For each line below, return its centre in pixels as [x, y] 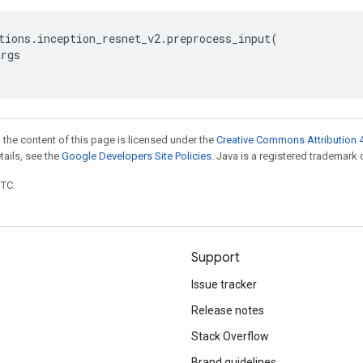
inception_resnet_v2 [99, 38]
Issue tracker [224, 284]
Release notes [228, 310]
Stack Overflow [230, 336]
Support [216, 258]
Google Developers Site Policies [137, 156]
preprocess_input [219, 38]
